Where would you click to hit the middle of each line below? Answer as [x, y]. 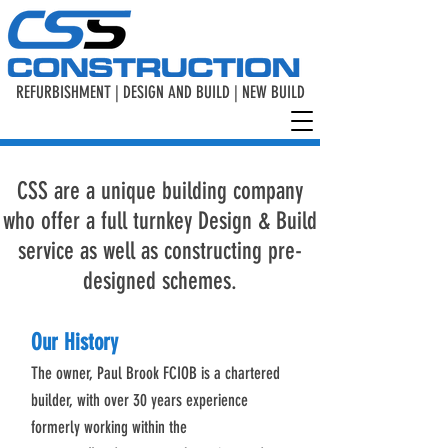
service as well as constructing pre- [160, 251]
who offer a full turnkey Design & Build [160, 221]
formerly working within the [109, 427]
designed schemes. [160, 281]
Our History [74, 342]
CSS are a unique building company [160, 191]
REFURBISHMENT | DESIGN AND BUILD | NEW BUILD [160, 92]
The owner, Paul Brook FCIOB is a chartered [155, 373]
